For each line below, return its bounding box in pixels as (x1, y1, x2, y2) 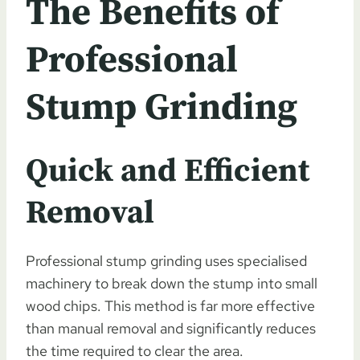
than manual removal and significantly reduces (26, 318, 316, 337)
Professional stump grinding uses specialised (26, 251, 307, 270)
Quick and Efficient (26, 150, 309, 191)
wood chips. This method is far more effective (26, 296, 315, 315)
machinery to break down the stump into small (26, 273, 317, 292)
